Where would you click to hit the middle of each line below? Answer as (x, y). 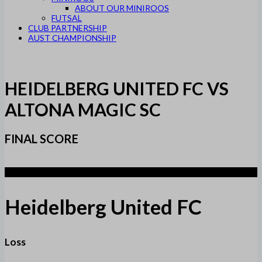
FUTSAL (67, 18)
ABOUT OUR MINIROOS (122, 8)
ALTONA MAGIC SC (83, 110)
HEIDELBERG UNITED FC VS (117, 89)
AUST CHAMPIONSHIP (72, 38)
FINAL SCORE (42, 139)
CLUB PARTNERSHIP (68, 28)
